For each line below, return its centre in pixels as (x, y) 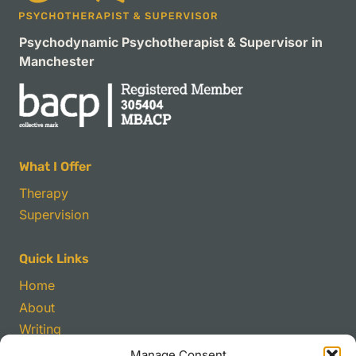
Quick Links (54, 259)
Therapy (44, 193)
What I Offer (55, 166)
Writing (40, 329)
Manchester (57, 61)
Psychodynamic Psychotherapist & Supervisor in (171, 42)
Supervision (54, 215)
